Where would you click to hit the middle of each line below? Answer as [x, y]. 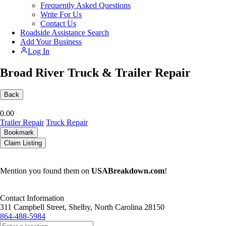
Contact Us [58, 23]
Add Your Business [51, 41]
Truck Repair [67, 123]
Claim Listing [23, 143]
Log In [39, 51]
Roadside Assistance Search [65, 32]
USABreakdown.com [128, 171]
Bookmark [19, 133]
